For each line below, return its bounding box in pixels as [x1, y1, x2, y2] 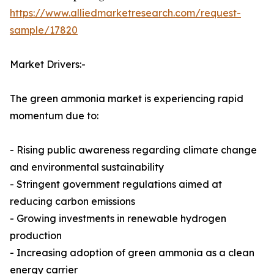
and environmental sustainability [10, 161, 164, 174]
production [10, 229, 62, 242]
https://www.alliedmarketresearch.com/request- [10, 7, 241, 20]
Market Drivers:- [10, 58, 86, 71]
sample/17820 [10, 24, 78, 37]
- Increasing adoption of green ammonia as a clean [10, 246, 254, 259]
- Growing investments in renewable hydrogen [10, 212, 226, 225]
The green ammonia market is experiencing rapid [10, 92, 243, 105]
